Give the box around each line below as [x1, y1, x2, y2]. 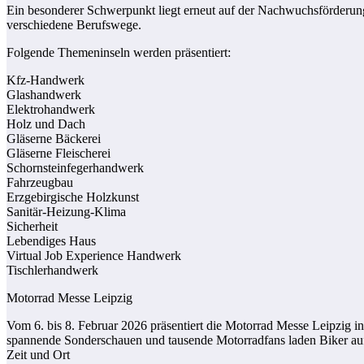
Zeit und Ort [6, 347, 70, 362]
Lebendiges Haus [6, 233, 96, 248]
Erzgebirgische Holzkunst [6, 189, 139, 204]
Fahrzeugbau [6, 175, 73, 189]
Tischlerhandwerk [6, 262, 98, 277]
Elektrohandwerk [6, 102, 95, 116]
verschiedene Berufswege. [6, 17, 141, 32]
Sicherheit [6, 219, 58, 233]
